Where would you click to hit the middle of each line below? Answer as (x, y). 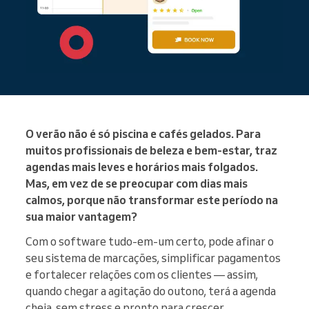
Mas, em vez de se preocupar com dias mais (137, 184)
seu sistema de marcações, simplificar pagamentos (153, 258)
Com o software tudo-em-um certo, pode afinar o (150, 242)
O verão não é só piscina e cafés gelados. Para (143, 134)
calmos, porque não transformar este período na (152, 200)
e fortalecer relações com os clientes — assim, (142, 275)
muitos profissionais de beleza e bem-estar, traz (151, 151)
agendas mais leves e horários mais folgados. (142, 167)
